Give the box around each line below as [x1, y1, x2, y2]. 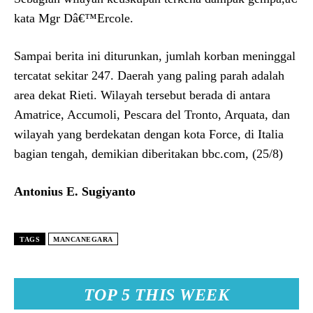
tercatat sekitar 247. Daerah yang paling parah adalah [14, 68, 284, 82]
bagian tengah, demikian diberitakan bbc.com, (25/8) [14, 146, 283, 161]
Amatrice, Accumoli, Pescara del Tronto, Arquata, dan [14, 107, 290, 122]
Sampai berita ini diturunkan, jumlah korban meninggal [14, 48, 296, 63]
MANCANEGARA [53, 235, 113, 243]
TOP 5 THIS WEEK [83, 285, 230, 304]
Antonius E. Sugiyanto [14, 184, 136, 198]
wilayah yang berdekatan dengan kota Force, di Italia [14, 126, 284, 141]
